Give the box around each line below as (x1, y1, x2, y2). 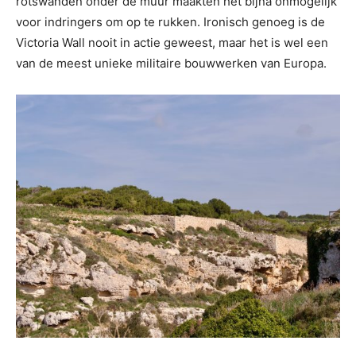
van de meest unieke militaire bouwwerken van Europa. (16, 56, 327, 71)
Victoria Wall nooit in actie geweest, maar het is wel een (16, 35, 328, 50)
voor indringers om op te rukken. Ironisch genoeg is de (16, 14, 325, 29)
